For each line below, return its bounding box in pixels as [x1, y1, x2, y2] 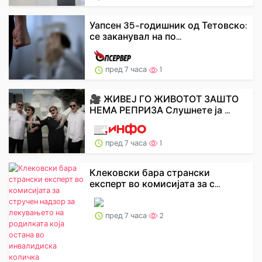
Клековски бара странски [89, 166, 210, 179]
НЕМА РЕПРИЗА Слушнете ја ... [89, 104, 230, 116]
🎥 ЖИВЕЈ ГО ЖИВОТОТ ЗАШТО [89, 92, 239, 105]
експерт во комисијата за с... [89, 177, 220, 190]
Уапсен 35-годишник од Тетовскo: [89, 19, 247, 32]
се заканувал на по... [89, 30, 181, 43]
